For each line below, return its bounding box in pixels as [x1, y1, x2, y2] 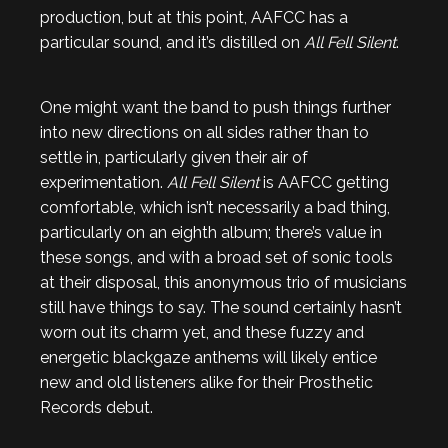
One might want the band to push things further [40, 98, 391, 117]
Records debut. [40, 398, 153, 417]
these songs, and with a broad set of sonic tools [40, 248, 393, 267]
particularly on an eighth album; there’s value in [40, 223, 382, 242]
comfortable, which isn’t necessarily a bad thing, [40, 198, 390, 217]
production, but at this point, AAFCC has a [40, 8, 348, 27]
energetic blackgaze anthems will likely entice [40, 348, 377, 367]
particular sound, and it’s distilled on [40, 33, 304, 52]
